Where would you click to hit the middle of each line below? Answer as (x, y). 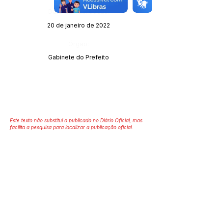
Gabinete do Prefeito (79, 57)
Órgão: (79, 44)
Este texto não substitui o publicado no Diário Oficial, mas (76, 120)
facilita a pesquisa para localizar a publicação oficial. (71, 127)
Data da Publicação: (79, 11)
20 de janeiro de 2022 (79, 25)
